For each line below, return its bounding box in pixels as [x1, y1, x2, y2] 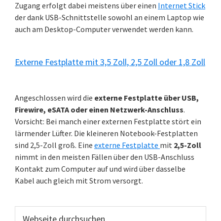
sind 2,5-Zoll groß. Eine [15, 140, 94, 150]
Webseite [14, 207, 46, 217]
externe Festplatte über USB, [94, 93, 199, 103]
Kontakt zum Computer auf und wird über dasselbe [15, 164, 185, 174]
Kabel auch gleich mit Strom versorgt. [15, 176, 143, 185]
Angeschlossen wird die [15, 93, 94, 103]
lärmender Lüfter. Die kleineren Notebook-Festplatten [15, 128, 198, 138]
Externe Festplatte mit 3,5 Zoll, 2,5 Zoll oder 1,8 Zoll [15, 56, 205, 68]
